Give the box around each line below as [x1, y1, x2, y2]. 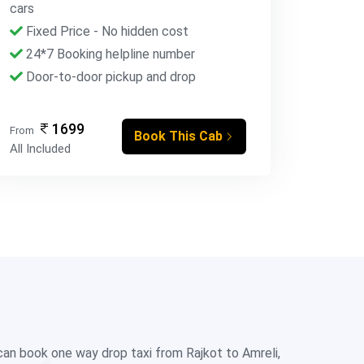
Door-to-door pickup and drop [22, 69, 196, 84]
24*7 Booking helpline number [22, 46, 195, 62]
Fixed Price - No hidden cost [22, 24, 188, 39]
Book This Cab [133, 128, 223, 144]
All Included [9, 141, 71, 156]
